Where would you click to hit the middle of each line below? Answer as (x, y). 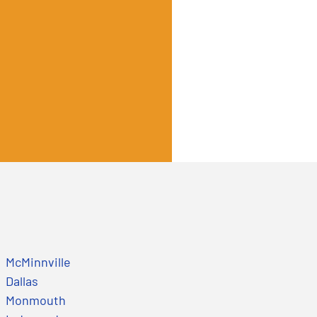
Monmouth (35, 300)
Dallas (22, 281)
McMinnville (38, 261)
